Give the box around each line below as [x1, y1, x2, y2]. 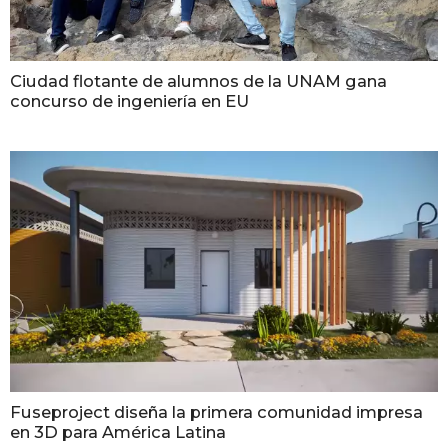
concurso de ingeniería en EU [10, 91, 249, 112]
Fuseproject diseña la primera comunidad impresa [10, 402, 423, 423]
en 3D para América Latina [10, 422, 226, 443]
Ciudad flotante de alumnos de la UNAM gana [10, 71, 387, 92]
